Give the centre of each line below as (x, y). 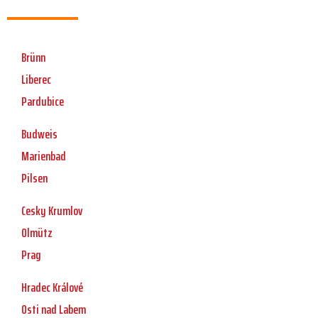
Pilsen (34, 179)
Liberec (36, 80)
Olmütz (37, 233)
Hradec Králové (52, 288)
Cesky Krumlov (52, 211)
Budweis (39, 135)
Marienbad (44, 157)
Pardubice (43, 102)
